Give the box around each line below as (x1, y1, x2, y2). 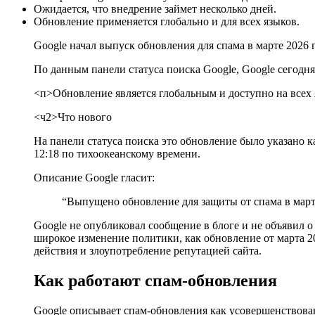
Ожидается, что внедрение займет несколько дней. (34, 2, 276, 15)
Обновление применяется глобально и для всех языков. (34, 15, 300, 27)
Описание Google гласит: (34, 171, 155, 184)
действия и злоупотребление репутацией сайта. (34, 244, 262, 257)
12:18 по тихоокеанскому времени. (34, 147, 200, 160)
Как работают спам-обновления (34, 271, 277, 290)
